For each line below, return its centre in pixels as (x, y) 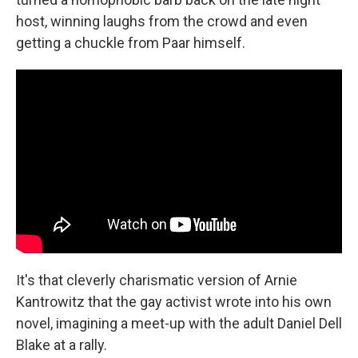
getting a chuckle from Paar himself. (131, 43)
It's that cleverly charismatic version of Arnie (157, 280)
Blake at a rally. (62, 344)
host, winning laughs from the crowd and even (162, 21)
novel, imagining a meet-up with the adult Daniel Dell (179, 323)
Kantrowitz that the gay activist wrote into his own (174, 301)
